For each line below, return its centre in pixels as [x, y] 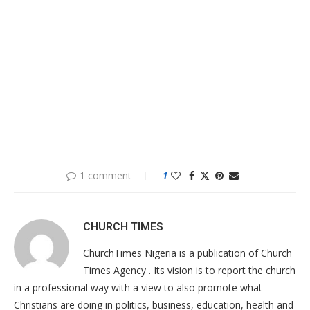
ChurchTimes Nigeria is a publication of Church [188, 253]
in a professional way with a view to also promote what [138, 287]
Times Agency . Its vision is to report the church [189, 270]
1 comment [105, 175]
